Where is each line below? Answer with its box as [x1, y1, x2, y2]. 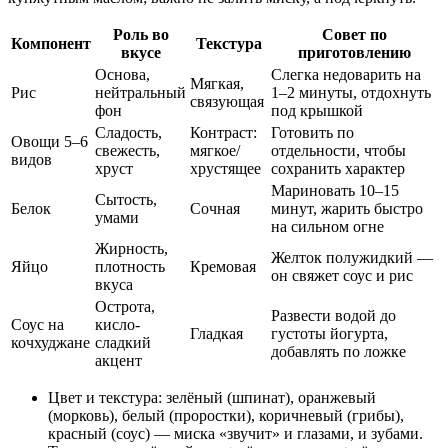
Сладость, [95, 124, 162, 142]
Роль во [112, 26, 169, 44]
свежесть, [95, 142, 160, 160]
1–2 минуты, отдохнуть [271, 84, 431, 102]
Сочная [190, 200, 240, 218]
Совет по [321, 26, 387, 44]
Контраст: [190, 124, 257, 142]
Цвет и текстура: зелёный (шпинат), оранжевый [48, 389, 376, 407]
